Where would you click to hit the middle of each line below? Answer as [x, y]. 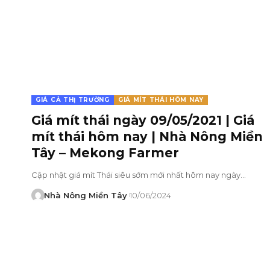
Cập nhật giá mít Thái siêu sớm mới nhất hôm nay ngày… [139, 174]
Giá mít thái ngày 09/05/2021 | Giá [143, 120]
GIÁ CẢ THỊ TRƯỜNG [73, 99]
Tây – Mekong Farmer [105, 152]
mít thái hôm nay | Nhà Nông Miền [147, 136]
